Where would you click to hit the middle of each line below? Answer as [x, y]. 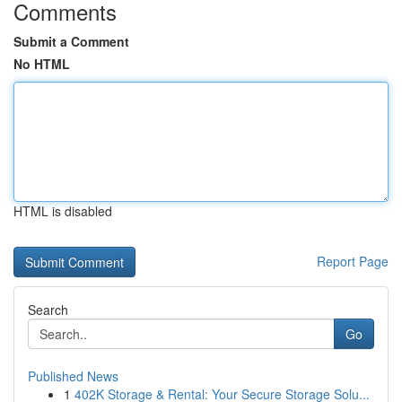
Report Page [353, 261]
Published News [73, 376]
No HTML [42, 64]
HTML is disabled [63, 211]
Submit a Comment [71, 41]
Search [48, 310]
